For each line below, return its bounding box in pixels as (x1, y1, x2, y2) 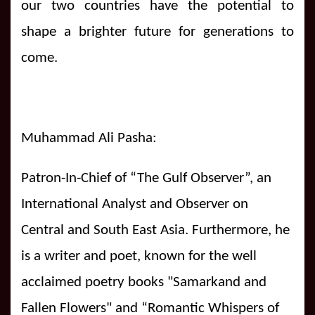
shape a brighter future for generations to (21, 24, 294, 39)
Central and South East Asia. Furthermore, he (21, 222, 290, 238)
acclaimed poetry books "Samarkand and (21, 274, 266, 290)
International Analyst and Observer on (21, 196, 248, 212)
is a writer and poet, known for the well (21, 248, 257, 264)
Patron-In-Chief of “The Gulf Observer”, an (21, 170, 271, 186)
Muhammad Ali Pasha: (21, 130, 157, 146)
